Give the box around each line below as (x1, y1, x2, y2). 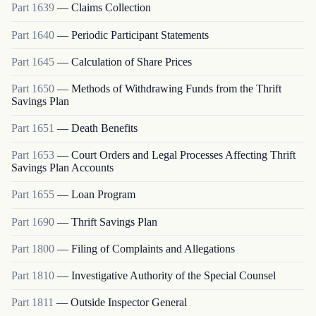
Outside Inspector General (71, 296, 187, 309)
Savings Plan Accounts (11, 162, 114, 174)
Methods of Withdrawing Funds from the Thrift (71, 82, 281, 95)
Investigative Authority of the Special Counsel (71, 269, 276, 282)
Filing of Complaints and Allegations (71, 242, 235, 255)
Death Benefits (71, 122, 138, 135)
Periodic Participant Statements (71, 28, 209, 41)
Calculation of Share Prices (71, 55, 192, 68)
